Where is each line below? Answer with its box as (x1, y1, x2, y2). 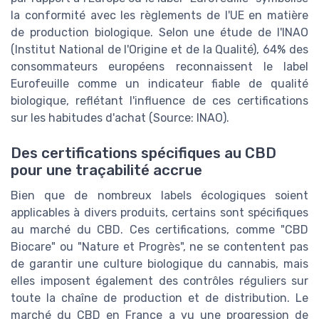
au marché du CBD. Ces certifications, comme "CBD (11, 222, 308, 236)
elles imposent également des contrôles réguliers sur (11, 273, 308, 288)
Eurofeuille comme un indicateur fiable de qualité (11, 77, 308, 91)
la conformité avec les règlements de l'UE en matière (11, 9, 308, 23)
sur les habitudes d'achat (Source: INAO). (11, 111, 229, 125)
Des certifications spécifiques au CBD (11, 144, 276, 162)
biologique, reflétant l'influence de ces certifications (11, 94, 308, 108)
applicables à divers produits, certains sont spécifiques (11, 205, 308, 219)
